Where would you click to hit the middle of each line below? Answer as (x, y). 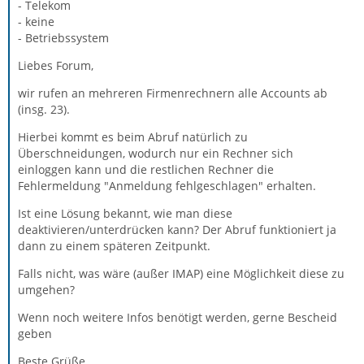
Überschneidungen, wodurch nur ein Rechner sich (156, 153)
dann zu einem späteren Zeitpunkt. (114, 245)
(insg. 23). (44, 109)
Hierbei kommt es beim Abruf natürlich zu (133, 136)
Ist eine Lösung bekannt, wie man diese (125, 213)
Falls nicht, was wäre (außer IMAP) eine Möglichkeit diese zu (181, 273)
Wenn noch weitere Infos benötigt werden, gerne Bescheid (178, 317)
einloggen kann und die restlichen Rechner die (146, 169)
